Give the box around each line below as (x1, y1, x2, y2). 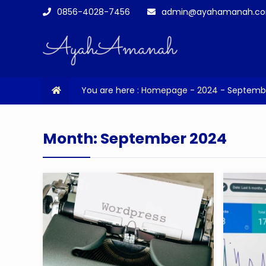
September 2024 (100, 128, 227, 149)
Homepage (141, 84, 188, 96)
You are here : (81, 84, 141, 96)
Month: (43, 128, 100, 149)
